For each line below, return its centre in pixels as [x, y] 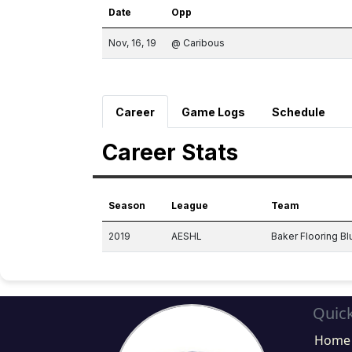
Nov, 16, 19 [132, 43]
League [189, 205]
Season [126, 205]
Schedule [298, 112]
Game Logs [213, 112]
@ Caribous [198, 43]
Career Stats [170, 152]
